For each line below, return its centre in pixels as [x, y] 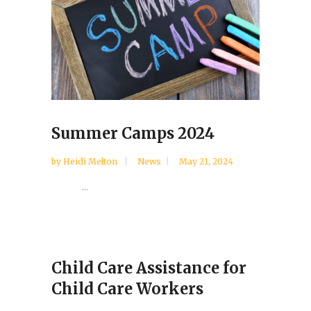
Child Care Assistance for [149, 268]
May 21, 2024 [206, 161]
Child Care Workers [127, 288]
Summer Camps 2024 [133, 133]
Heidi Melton [91, 161]
